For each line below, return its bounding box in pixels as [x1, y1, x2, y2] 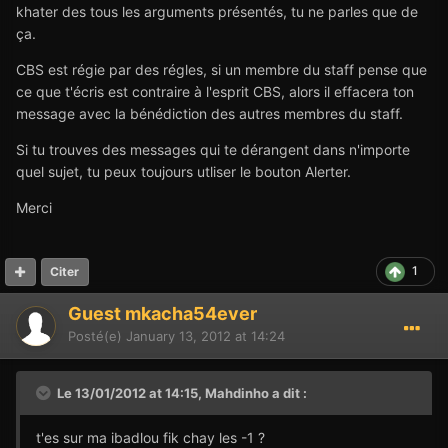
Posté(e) [68, 328, 126, 345]
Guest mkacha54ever [68, 303, 257, 325]
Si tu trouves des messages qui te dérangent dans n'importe [16, 141, 410, 159]
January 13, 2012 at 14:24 [126, 328, 285, 345]
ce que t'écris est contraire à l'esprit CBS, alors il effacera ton [16, 83, 414, 101]
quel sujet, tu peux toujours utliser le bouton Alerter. [16, 163, 351, 181]
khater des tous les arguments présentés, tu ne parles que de [16, 3, 418, 21]
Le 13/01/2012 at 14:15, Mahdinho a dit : [54, 385, 307, 402]
